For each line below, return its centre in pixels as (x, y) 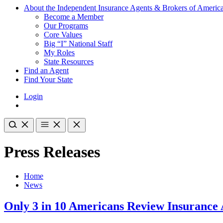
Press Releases (52, 152)
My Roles (59, 52)
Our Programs (66, 25)
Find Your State (48, 79)
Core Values (63, 34)
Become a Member (74, 16)
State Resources (69, 61)
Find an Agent (46, 70)
